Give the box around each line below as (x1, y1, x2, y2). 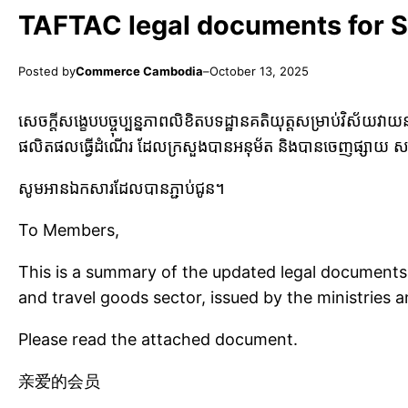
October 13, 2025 (209, 64, 309, 79)
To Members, (18, 220, 119, 240)
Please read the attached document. (18, 330, 298, 350)
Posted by (18, 64, 76, 79)
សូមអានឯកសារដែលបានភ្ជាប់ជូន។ (18, 178, 225, 199)
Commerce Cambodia (76, 64, 203, 79)
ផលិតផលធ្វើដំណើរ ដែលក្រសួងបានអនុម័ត (18, 137, 278, 157)
